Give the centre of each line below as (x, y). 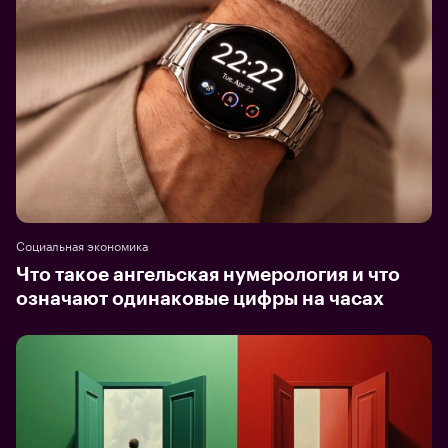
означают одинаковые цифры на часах (200, 299)
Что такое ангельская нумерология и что (208, 275)
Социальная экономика (82, 245)
